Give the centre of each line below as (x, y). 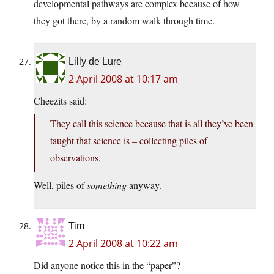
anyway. (144, 185)
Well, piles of (60, 185)
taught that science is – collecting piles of (129, 141)
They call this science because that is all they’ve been (152, 124)
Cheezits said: (60, 101)
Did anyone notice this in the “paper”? (107, 265)
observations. (76, 158)
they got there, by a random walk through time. (124, 21)
